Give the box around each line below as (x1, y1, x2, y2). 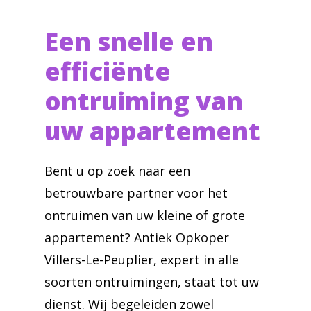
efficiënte (44, 54, 171, 88)
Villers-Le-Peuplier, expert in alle (44, 251, 239, 268)
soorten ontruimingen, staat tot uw (44, 274, 259, 290)
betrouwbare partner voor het (44, 185, 228, 201)
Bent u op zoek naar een (44, 162, 190, 179)
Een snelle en (44, 24, 213, 58)
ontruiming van (44, 84, 243, 118)
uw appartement (44, 114, 260, 148)
